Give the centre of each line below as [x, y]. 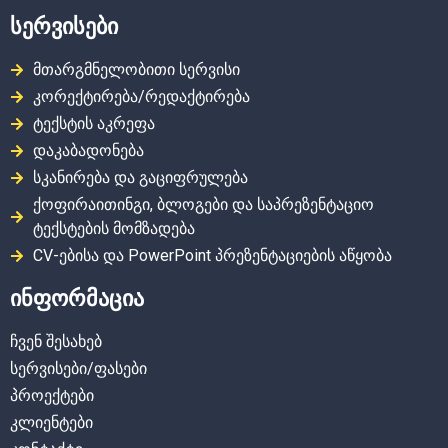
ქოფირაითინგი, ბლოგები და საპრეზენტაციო [203, 204]
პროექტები [52, 395]
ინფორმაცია [77, 298]
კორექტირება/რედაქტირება [141, 96]
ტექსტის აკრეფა [93, 123]
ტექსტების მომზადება [113, 228]
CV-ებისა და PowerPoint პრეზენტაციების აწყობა [212, 255]
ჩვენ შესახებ [56, 341]
